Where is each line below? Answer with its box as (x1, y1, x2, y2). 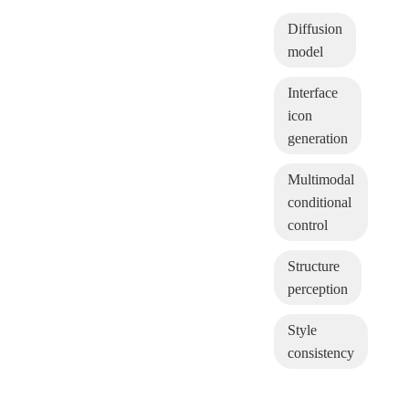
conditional (288, 194, 351, 210)
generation (288, 130, 348, 146)
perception (288, 280, 348, 297)
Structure (288, 257, 340, 274)
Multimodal (288, 171, 354, 187)
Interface (288, 84, 338, 100)
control (288, 216, 328, 233)
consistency (288, 344, 354, 361)
